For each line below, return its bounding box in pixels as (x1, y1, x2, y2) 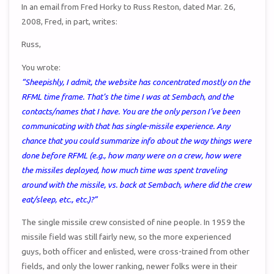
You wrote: (21, 62, 61, 72)
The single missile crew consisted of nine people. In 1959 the (21, 217, 246, 228)
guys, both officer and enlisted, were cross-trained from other (21, 246, 250, 257)
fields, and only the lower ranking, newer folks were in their (21, 261, 238, 272)
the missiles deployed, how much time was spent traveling (21, 165, 228, 175)
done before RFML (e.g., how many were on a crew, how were (21, 150, 242, 160)
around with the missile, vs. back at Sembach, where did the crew (21, 179, 252, 190)
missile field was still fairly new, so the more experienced (21, 232, 232, 242)
